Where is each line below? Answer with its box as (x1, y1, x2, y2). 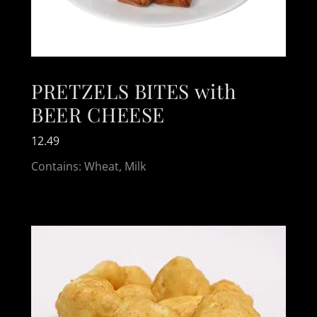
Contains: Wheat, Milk (31, 158, 146, 174)
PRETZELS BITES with (31, 78, 236, 104)
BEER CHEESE (31, 101, 166, 127)
